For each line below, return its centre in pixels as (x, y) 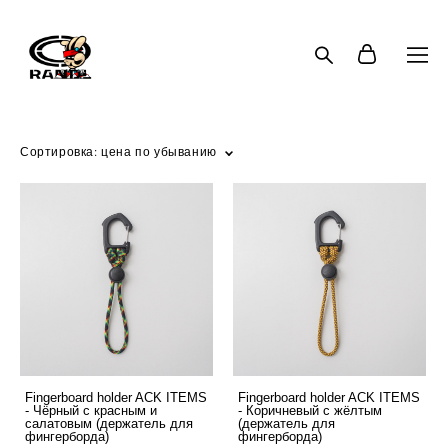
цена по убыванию (159, 151)
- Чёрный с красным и (91, 410)
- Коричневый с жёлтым (310, 410)
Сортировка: (59, 151)
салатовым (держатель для (109, 423)
